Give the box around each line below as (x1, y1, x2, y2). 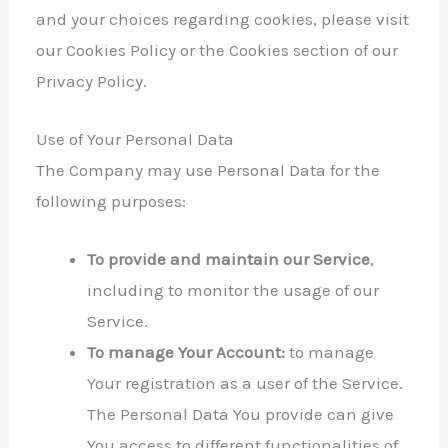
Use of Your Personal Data (36, 128, 235, 149)
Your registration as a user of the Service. (87, 372, 404, 393)
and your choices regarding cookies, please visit (36, 8, 410, 29)
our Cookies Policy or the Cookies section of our (36, 39, 399, 60)
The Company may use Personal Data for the (36, 159, 381, 180)
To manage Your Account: (87, 341, 286, 362)
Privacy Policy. (36, 70, 148, 91)
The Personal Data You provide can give (87, 403, 395, 424)
